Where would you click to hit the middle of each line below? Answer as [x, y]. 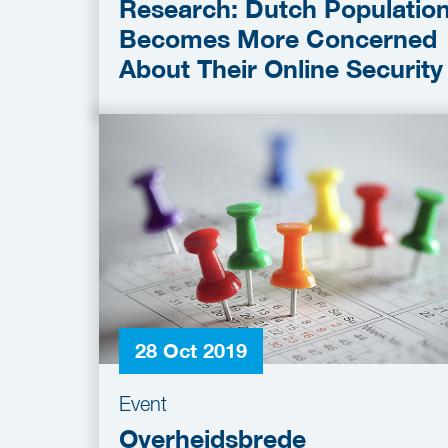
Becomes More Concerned [278, 39]
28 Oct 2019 [191, 350]
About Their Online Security [281, 69]
